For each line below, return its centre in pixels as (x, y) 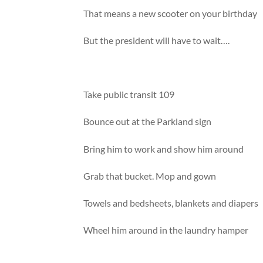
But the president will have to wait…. (157, 40)
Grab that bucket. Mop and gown (150, 176)
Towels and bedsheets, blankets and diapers (171, 203)
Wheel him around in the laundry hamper (166, 230)
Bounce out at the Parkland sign (148, 122)
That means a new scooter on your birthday (171, 13)
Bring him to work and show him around (164, 149)
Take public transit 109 (129, 95)
